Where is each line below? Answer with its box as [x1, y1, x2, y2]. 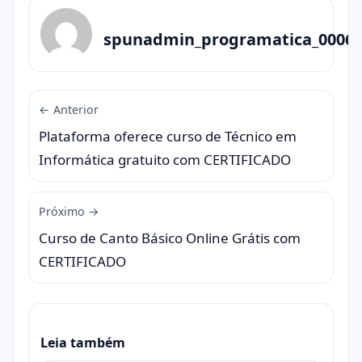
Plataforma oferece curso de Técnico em [39, 127, 297, 145]
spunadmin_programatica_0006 [103, 27, 354, 50]
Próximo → [39, 204, 99, 219]
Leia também [40, 334, 125, 351]
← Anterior [39, 102, 99, 117]
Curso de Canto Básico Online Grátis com [39, 229, 301, 247]
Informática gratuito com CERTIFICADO [39, 150, 291, 169]
